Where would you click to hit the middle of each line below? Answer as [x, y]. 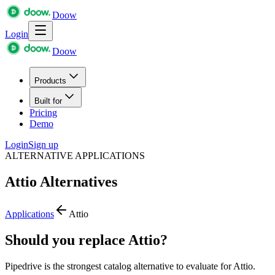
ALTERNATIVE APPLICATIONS [75, 156]
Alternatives [77, 181]
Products [50, 81]
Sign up [43, 145]
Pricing [43, 113]
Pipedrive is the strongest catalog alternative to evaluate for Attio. [130, 266]
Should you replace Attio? [86, 240]
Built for [48, 101]
